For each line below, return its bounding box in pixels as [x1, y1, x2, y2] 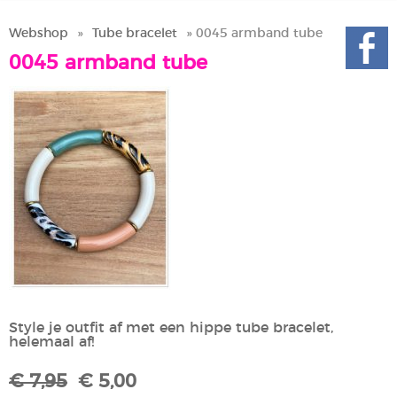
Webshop [9, 27, 68, 41]
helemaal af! [9, 335, 94, 350]
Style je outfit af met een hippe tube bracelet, [9, 321, 333, 336]
